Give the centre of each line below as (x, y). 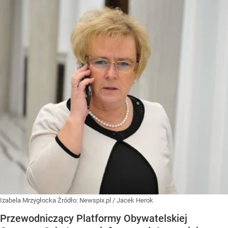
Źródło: (68, 201)
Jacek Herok (135, 201)
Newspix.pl (95, 201)
